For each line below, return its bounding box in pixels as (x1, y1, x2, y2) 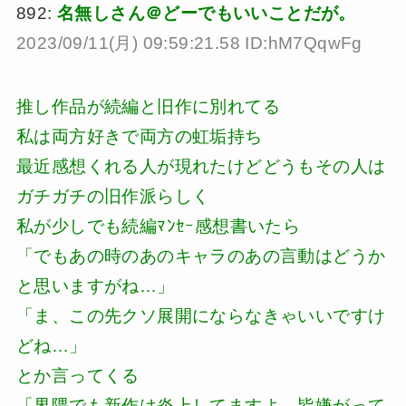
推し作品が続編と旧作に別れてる (15, 97, 280, 117)
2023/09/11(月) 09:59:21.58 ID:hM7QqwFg (15, 33, 362, 53)
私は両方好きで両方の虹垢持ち (15, 127, 263, 147)
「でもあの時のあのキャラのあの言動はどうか (15, 246, 386, 266)
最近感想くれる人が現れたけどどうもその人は (15, 157, 386, 177)
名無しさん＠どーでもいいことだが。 (56, 3, 356, 23)
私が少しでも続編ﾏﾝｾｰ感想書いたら (15, 217, 301, 237)
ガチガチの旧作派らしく (15, 187, 210, 207)
